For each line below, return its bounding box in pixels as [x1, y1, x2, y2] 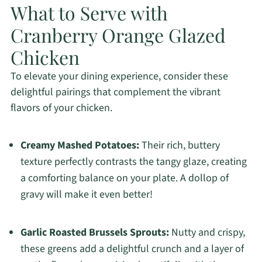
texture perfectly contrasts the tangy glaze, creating [20, 154, 247, 170]
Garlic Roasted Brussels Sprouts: [20, 225, 169, 240]
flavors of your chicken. [10, 101, 112, 116]
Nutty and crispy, [168, 225, 245, 240]
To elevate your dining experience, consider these [10, 69, 228, 84]
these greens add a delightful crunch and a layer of [20, 242, 244, 257]
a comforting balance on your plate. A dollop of [20, 171, 229, 186]
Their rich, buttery [139, 138, 220, 153]
